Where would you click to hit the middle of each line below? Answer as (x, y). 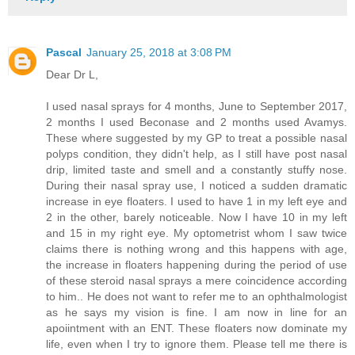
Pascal (64, 52)
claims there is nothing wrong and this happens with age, (197, 248)
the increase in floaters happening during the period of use (197, 264)
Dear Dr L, (72, 74)
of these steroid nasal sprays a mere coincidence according (197, 280)
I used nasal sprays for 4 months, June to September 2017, (197, 106)
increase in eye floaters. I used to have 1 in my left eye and (197, 201)
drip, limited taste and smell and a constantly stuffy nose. (197, 169)
